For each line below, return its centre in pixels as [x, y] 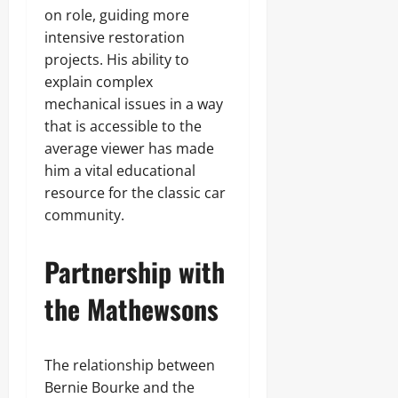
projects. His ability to [117, 60]
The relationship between [130, 365]
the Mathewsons [131, 309]
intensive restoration [115, 37]
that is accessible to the [123, 126]
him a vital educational [120, 171]
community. [84, 215]
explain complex [99, 82]
